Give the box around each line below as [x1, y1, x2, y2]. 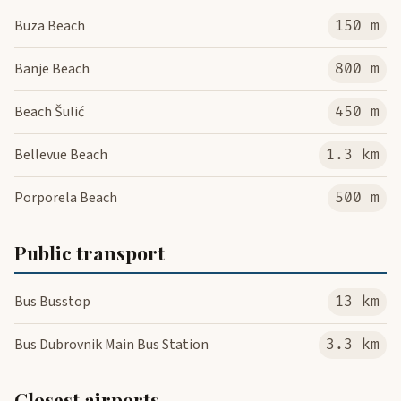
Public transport [14, 240, 165, 266]
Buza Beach [14, 16, 85, 37]
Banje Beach [14, 59, 90, 80]
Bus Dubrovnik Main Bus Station [14, 335, 209, 355]
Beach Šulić [14, 102, 84, 123]
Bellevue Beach [14, 145, 107, 166]
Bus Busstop [14, 292, 90, 312]
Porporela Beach [14, 188, 117, 209]
